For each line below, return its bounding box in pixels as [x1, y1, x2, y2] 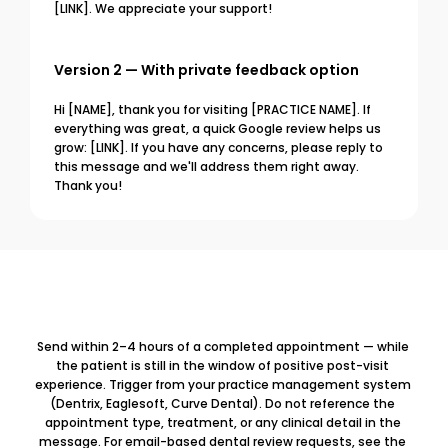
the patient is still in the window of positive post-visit [56, 358, 389, 374]
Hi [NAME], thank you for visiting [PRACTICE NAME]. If [54, 102, 371, 118]
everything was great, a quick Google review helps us [54, 121, 381, 137]
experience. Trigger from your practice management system [34, 377, 411, 393]
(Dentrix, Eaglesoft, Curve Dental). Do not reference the [50, 396, 395, 412]
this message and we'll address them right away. [54, 159, 359, 175]
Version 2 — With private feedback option [54, 60, 359, 80]
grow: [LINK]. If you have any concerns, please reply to [54, 140, 383, 156]
